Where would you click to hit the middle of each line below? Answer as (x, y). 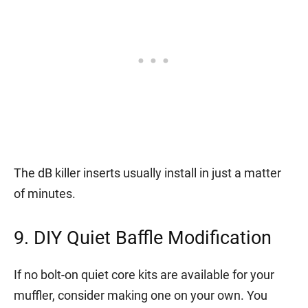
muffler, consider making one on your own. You (141, 295)
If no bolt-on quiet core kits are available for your (144, 274)
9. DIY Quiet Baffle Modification (143, 238)
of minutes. (45, 193)
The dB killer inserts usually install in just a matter (147, 173)
